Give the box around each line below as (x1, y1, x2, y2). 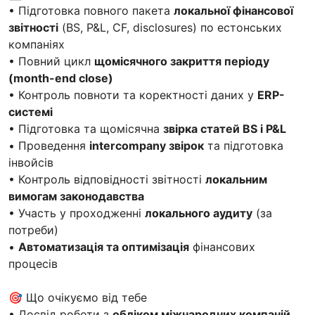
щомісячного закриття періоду (94, 53, 269, 68)
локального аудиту (145, 205, 252, 220)
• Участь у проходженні (8, 205, 145, 220)
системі (8, 104, 53, 119)
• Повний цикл (8, 53, 94, 68)
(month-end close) (8, 70, 113, 85)
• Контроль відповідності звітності (8, 172, 205, 186)
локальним (205, 172, 267, 186)
